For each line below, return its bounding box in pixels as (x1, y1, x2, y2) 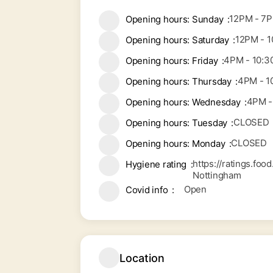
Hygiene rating (126, 158, 187, 170)
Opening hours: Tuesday (126, 117, 228, 129)
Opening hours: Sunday (126, 13, 224, 25)
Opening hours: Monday (126, 138, 225, 149)
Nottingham (193, 169, 241, 181)
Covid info (126, 184, 168, 196)
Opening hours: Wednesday (126, 96, 241, 108)
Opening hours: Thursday (126, 76, 232, 87)
